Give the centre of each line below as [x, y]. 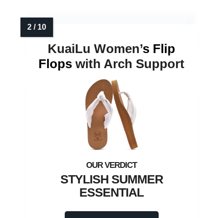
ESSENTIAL [111, 192]
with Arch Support [128, 64]
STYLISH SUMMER [111, 179]
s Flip [159, 49]
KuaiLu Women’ [95, 49]
